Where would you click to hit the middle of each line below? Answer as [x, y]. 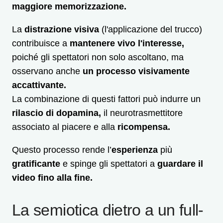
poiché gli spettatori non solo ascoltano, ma [98, 57]
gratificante [37, 164]
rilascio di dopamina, [56, 113]
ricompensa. [145, 127]
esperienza [135, 150]
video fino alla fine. [52, 178]
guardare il [180, 164]
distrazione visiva [62, 30]
